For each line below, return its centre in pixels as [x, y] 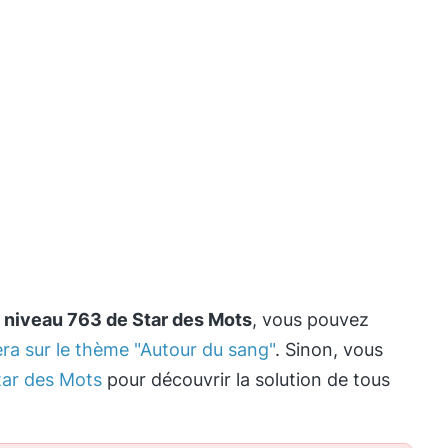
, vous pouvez [310, 319]
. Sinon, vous [329, 349]
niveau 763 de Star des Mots [128, 319]
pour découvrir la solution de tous [246, 379]
